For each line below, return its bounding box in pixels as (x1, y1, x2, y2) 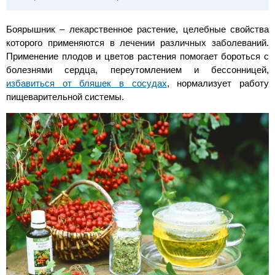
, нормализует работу (166, 78, 269, 88)
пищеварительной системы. (6, 91, 124, 102)
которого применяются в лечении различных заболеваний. (6, 37, 269, 48)
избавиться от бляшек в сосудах (6, 78, 167, 88)
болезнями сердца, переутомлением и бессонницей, (6, 64, 269, 75)
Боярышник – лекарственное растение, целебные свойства (6, 24, 269, 34)
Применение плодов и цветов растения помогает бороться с (6, 51, 269, 61)
